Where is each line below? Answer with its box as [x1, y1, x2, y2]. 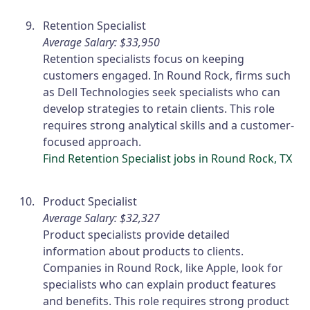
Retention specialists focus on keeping [43, 51, 245, 66]
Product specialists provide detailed [43, 226, 230, 242]
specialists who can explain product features [43, 276, 277, 292]
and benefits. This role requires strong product [43, 293, 290, 309]
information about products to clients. [43, 243, 244, 259]
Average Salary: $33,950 [43, 34, 161, 50]
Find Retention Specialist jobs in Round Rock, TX [43, 150, 293, 166]
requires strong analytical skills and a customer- [43, 117, 295, 133]
